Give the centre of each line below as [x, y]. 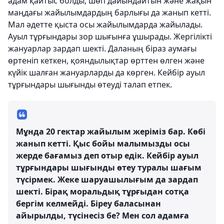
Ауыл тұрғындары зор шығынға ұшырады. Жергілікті [110, 36]
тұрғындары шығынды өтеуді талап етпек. [90, 84]
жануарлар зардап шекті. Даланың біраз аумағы [102, 48]
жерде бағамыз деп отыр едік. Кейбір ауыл [107, 155]
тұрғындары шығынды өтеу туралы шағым [109, 167]
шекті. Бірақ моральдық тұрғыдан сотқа [102, 191]
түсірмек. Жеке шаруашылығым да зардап [107, 179]
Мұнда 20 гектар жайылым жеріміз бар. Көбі [111, 131]
